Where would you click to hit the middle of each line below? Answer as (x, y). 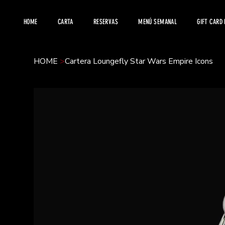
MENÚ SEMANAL (158, 22)
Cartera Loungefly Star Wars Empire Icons (139, 61)
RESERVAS (106, 22)
